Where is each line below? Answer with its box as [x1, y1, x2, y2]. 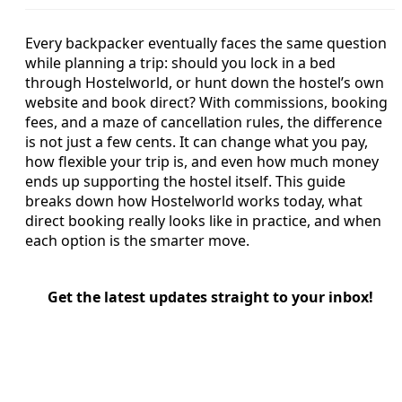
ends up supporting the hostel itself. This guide [25, 170, 345, 191]
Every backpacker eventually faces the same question [25, 32, 387, 53]
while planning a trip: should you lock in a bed [25, 52, 336, 73]
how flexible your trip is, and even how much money [25, 151, 379, 171]
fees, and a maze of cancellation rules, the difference [25, 111, 382, 132]
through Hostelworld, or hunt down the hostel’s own [25, 72, 384, 92]
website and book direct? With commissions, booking [25, 92, 388, 112]
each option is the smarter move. [25, 230, 249, 250]
